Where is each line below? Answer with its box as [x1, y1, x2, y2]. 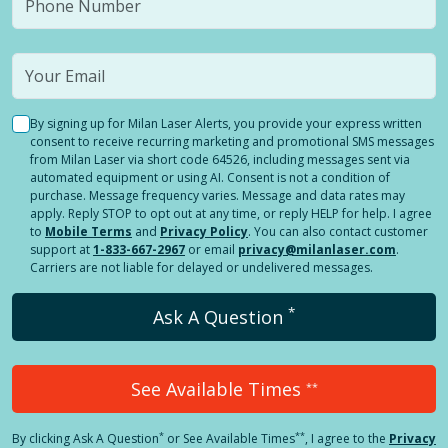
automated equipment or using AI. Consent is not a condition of [30, 169, 390, 186]
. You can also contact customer [248, 223, 428, 240]
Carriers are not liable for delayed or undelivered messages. [30, 259, 373, 276]
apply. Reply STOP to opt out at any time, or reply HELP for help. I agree [30, 205, 432, 222]
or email [188, 241, 235, 258]
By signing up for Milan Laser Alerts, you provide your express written [30, 115, 422, 132]
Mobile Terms [45, 223, 132, 240]
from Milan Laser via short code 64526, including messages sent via [30, 151, 410, 168]
